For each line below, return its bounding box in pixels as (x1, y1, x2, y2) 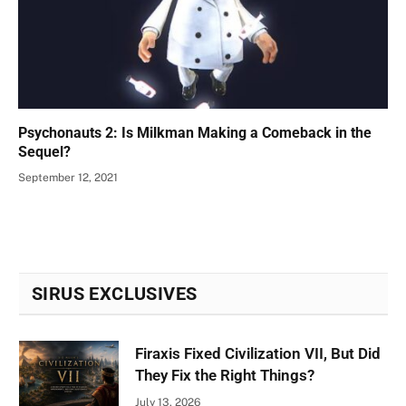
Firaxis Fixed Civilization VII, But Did (135, 344, 381, 363)
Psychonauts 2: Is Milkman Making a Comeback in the (18, 124, 372, 142)
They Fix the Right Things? (135, 366, 314, 385)
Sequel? (18, 143, 71, 161)
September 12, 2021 (18, 171, 118, 185)
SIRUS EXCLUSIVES (32, 283, 198, 305)
